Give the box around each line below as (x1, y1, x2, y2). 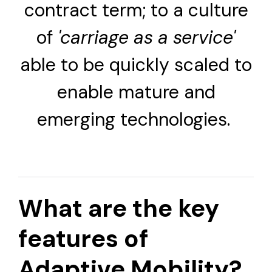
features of (18, 222, 149, 254)
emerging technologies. (37, 107, 235, 132)
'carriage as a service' (58, 25, 236, 50)
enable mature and (56, 80, 216, 104)
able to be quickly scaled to (20, 53, 252, 77)
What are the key (18, 192, 219, 224)
